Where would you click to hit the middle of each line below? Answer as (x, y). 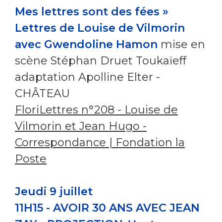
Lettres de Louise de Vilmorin (100, 28)
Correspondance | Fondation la (100, 142)
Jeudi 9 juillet (54, 191)
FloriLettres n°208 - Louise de (96, 110)
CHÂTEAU (42, 93)
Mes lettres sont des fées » (92, 11)
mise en (181, 44)
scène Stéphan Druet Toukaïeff (101, 60)
